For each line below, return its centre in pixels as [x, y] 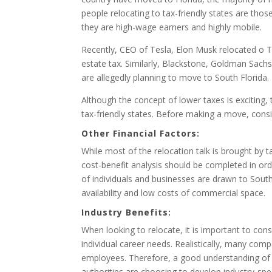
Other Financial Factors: [141, 133]
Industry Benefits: [127, 212]
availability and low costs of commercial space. [174, 193]
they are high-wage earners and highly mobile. [172, 27]
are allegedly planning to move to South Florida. [175, 77]
